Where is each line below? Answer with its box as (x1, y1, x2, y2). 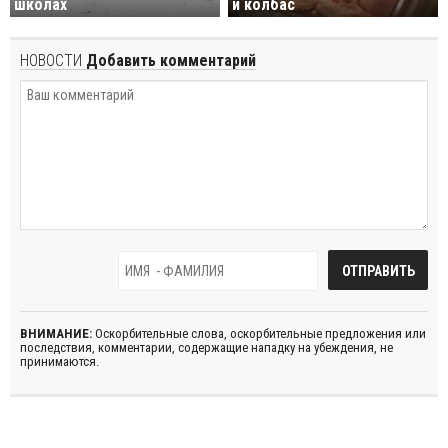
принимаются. (20, 354, 99, 370)
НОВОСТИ (20, 51, 82, 71)
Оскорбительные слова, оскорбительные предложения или (92, 326, 426, 342)
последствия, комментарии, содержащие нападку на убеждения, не (20, 340, 393, 356)
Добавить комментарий (82, 51, 256, 71)
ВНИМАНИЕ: (20, 326, 92, 342)
